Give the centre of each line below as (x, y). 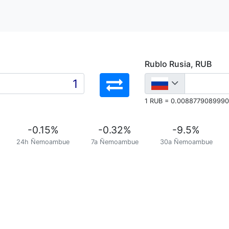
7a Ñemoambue (114, 142)
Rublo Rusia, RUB (178, 64)
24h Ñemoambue (43, 142)
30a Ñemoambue (186, 142)
